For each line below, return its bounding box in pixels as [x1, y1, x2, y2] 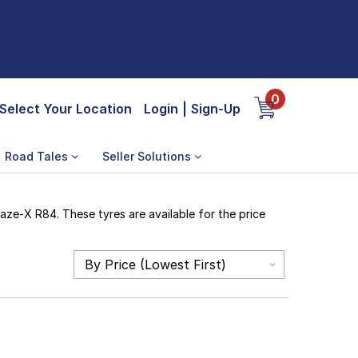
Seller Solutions [102, 149, 194, 163]
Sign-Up [191, 101, 241, 117]
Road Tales [5, 149, 71, 163]
